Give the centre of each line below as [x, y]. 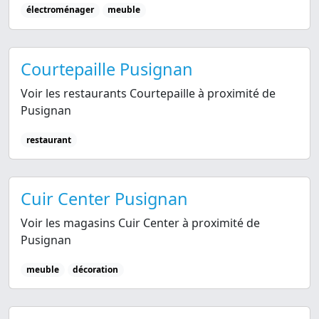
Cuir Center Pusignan [104, 198]
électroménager [60, 10]
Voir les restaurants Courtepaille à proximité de [148, 93]
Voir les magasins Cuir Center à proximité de [140, 223]
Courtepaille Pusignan [107, 69]
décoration [96, 269]
